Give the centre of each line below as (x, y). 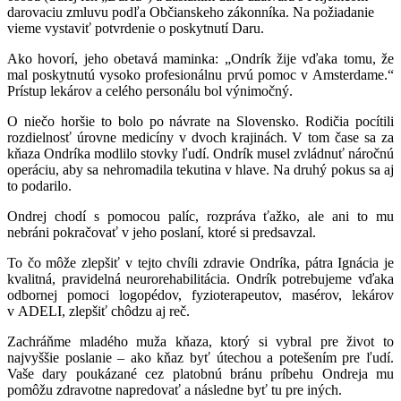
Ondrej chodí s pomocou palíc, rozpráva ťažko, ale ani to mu (200, 216)
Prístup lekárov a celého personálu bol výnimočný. (150, 91)
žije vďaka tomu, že (335, 59)
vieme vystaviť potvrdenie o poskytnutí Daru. (136, 28)
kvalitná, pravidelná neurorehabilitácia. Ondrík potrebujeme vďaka (200, 279)
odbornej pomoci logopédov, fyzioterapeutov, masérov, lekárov (200, 295)
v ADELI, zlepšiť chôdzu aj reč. (98, 311)
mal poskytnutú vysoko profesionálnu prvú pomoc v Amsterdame (196, 75)
